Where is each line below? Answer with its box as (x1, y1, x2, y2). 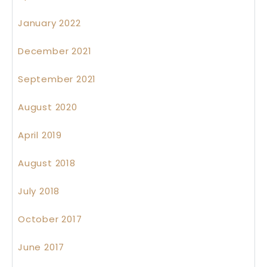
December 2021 (18, 45, 92, 58)
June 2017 (18, 241, 65, 254)
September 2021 (18, 73, 97, 86)
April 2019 (18, 129, 62, 142)
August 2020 (18, 101, 77, 114)
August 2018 (18, 157, 76, 170)
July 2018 (18, 185, 60, 198)
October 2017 (18, 213, 82, 226)
